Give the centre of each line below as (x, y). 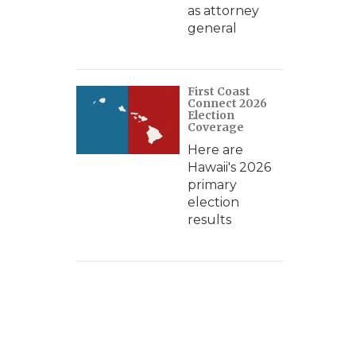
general (212, 28)
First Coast (219, 91)
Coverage (216, 127)
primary (212, 185)
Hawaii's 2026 (229, 167)
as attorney (223, 11)
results (209, 220)
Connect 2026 (227, 103)
